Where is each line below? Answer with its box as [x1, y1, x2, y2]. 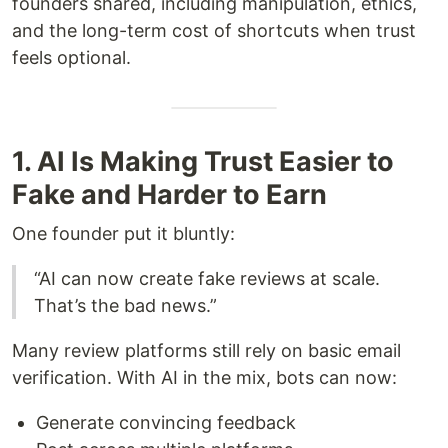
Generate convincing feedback [36, 412, 296, 434]
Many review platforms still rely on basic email [12, 340, 401, 362]
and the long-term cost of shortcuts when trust [12, 20, 416, 42]
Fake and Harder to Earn [12, 178, 327, 212]
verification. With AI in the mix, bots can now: [12, 367, 397, 389]
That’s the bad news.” [34, 295, 217, 317]
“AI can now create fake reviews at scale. [34, 268, 380, 290]
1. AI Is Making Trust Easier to [12, 145, 394, 179]
